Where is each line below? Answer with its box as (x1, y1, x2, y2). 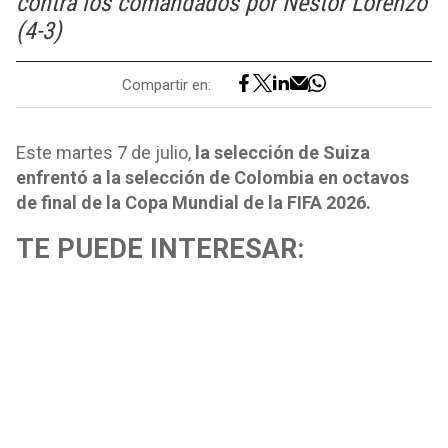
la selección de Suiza (191, 142, 370, 163)
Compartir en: (122, 75, 211, 94)
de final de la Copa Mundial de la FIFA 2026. (16, 192, 371, 213)
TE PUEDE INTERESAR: (16, 233, 304, 265)
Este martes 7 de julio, (16, 142, 191, 163)
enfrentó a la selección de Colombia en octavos (16, 167, 409, 188)
